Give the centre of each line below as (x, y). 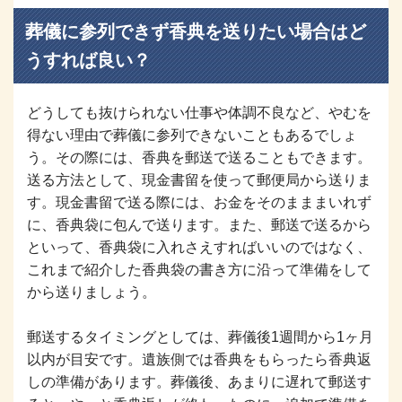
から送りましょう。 (92, 292)
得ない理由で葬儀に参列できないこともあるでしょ (192, 135)
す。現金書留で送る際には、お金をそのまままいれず (199, 202)
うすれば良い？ (87, 60)
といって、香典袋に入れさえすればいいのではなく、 (199, 247)
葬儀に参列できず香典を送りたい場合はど (195, 31)
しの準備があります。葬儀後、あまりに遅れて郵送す (199, 381)
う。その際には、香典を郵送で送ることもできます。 (199, 157)
